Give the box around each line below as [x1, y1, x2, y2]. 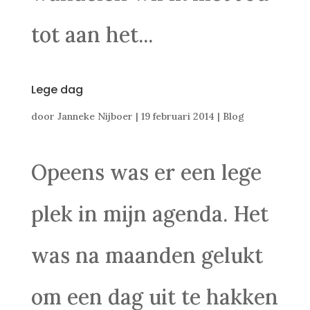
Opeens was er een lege [30, 159, 262, 185]
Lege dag [30, 82, 83, 98]
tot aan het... [30, 21, 153, 48]
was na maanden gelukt [30, 242, 263, 268]
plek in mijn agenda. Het [30, 201, 268, 227]
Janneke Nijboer [57, 110, 133, 122]
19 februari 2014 [140, 110, 215, 122]
